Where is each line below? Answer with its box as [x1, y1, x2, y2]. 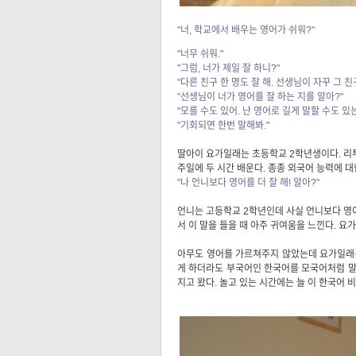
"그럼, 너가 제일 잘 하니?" [177, 63, 280, 75]
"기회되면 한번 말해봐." [177, 120, 269, 132]
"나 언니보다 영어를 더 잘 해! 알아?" [177, 177, 319, 189]
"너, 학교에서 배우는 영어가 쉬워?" [177, 25, 315, 37]
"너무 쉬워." [177, 48, 223, 60]
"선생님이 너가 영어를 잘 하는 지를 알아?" [177, 91, 343, 103]
